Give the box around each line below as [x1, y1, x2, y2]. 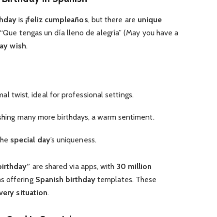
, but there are [88, 15, 138, 24]
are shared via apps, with [30, 161, 117, 171]
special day [10, 135, 50, 144]
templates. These [95, 174, 157, 184]
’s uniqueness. [50, 135, 96, 144]
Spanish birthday [35, 174, 95, 184]
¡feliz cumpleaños [25, 15, 88, 24]
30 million [116, 161, 152, 171]
